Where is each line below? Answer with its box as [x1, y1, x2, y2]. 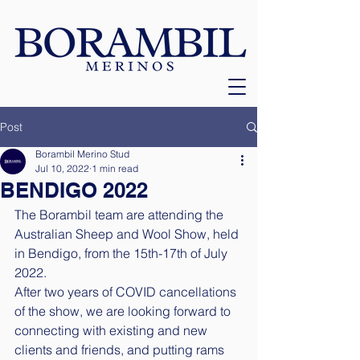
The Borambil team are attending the [14, 207, 227, 223]
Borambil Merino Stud [35, 148, 129, 160]
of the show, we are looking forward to [14, 303, 234, 319]
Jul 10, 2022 [35, 162, 89, 174]
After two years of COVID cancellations [14, 284, 239, 300]
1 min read [92, 162, 138, 174]
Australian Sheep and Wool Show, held [14, 226, 242, 242]
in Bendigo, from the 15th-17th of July [14, 245, 231, 261]
